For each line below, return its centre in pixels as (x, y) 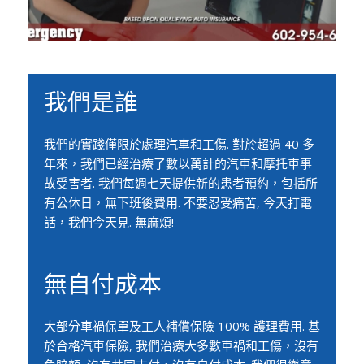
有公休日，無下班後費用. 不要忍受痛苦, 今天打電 (178, 202)
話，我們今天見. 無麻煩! (108, 221)
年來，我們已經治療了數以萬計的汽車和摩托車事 (178, 163)
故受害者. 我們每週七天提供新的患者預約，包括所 (180, 182)
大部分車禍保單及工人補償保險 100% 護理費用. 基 (182, 325)
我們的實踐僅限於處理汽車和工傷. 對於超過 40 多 (179, 143)
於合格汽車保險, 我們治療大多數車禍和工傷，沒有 (181, 345)
